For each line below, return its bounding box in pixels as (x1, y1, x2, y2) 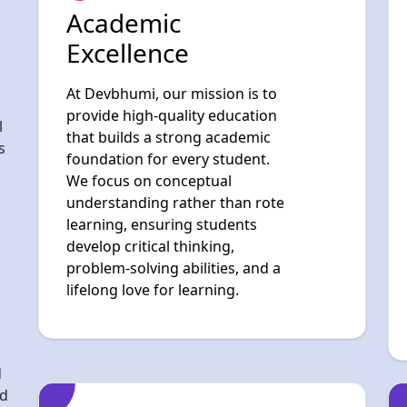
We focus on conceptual (66, 65, 232, 86)
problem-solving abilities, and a (66, 153, 281, 174)
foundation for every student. (66, 44, 270, 65)
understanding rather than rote (66, 87, 284, 108)
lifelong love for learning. (66, 174, 239, 195)
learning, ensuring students (66, 109, 257, 130)
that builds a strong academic (66, 22, 271, 43)
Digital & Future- (66, 342, 261, 377)
